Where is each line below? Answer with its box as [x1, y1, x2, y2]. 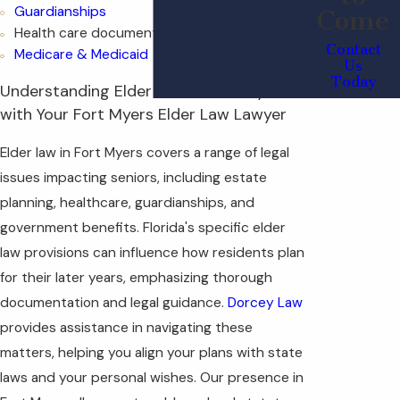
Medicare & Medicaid [13, 46, 148, 64]
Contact [325, 40, 381, 59]
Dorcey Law [228, 294, 303, 312]
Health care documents [13, 24, 165, 43]
